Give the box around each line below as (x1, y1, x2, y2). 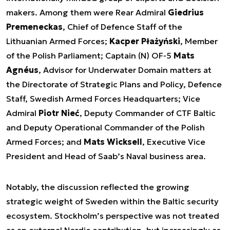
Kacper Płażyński (109, 36, 180, 46)
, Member (180, 36, 218, 46)
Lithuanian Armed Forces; (6, 36, 109, 46)
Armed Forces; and (6, 137, 84, 147)
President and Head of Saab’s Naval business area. (6, 151, 206, 161)
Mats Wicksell (84, 137, 142, 147)
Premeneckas (6, 22, 63, 32)
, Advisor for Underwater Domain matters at (39, 65, 212, 75)
